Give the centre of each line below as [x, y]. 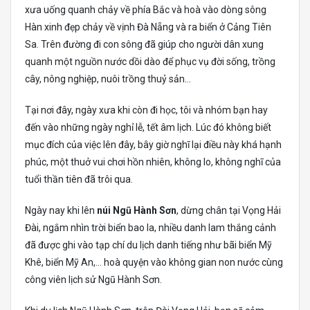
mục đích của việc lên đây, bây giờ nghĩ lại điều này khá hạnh [153, 144]
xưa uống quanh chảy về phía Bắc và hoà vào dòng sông [146, 9]
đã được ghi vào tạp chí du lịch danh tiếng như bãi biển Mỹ [148, 245]
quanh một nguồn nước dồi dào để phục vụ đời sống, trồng [150, 61]
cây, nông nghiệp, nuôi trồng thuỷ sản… [108, 79]
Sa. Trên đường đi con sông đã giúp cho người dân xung [144, 44]
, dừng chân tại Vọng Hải [229, 210]
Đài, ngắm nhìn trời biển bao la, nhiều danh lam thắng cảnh [151, 227]
